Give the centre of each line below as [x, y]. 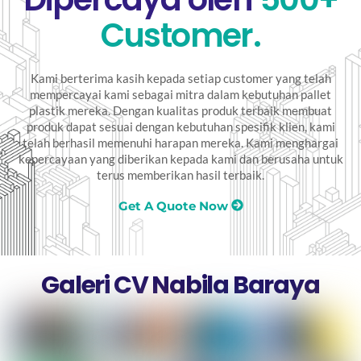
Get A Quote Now [174, 206]
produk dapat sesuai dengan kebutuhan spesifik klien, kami [180, 127]
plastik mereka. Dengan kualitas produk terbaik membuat [180, 111]
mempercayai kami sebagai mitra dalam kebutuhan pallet [180, 95]
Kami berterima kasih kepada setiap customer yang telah [180, 79]
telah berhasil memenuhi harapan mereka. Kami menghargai [180, 143]
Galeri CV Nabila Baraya [180, 285]
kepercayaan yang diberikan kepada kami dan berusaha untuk [180, 159]
